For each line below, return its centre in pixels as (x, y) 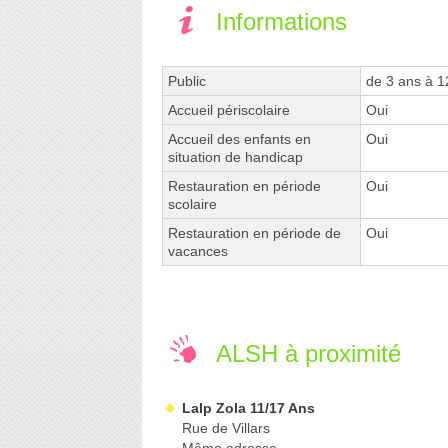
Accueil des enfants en (239, 139)
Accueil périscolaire (229, 110)
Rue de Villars (226, 428)
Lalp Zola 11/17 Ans (248, 408)
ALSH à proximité (308, 354)
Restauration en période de (254, 233)
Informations (281, 22)
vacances (198, 251)
